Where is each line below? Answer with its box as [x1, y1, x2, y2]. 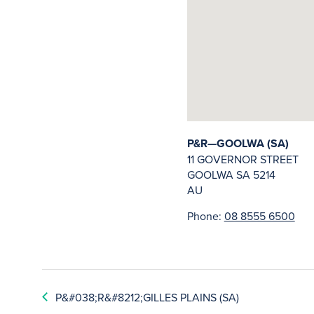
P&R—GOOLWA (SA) [186, 135, 289, 151]
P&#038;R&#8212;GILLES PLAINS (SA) [55, 289, 240, 305]
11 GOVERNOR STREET [186, 151, 299, 167]
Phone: [186, 208, 224, 224]
